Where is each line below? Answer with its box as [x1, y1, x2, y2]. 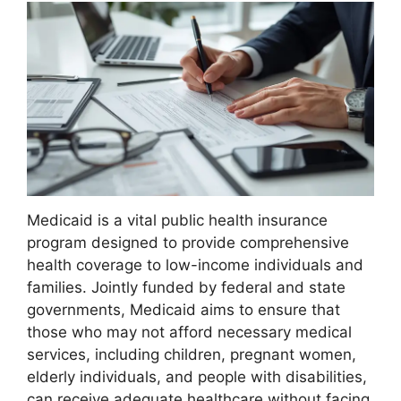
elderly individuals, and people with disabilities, [27, 367, 367, 386]
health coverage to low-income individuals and [27, 255, 363, 274]
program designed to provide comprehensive [27, 233, 349, 252]
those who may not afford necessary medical [27, 322, 352, 341]
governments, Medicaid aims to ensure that [27, 300, 340, 319]
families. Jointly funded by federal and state [27, 277, 346, 296]
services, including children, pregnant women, [27, 345, 356, 363]
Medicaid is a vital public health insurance [27, 210, 328, 229]
